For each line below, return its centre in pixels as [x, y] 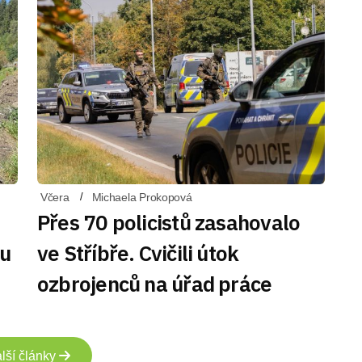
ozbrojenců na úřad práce [155, 284]
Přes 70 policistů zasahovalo [169, 222]
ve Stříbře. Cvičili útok [138, 253]
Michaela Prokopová [142, 197]
